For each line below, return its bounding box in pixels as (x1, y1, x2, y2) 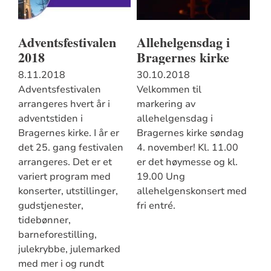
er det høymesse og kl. (136, 155, 238, 169)
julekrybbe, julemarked (18, 243, 120, 256)
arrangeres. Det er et (18, 155, 112, 169)
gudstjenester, (18, 199, 83, 213)
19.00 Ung (136, 170, 185, 184)
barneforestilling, (18, 228, 97, 242)
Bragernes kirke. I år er (18, 126, 119, 140)
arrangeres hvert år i (18, 97, 110, 111)
